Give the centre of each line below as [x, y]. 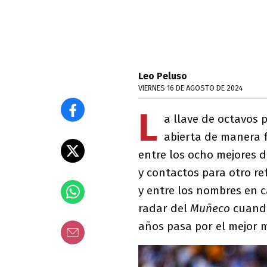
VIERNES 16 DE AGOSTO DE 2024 [191, 88]
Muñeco [210, 208]
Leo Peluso [163, 76]
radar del [164, 208]
